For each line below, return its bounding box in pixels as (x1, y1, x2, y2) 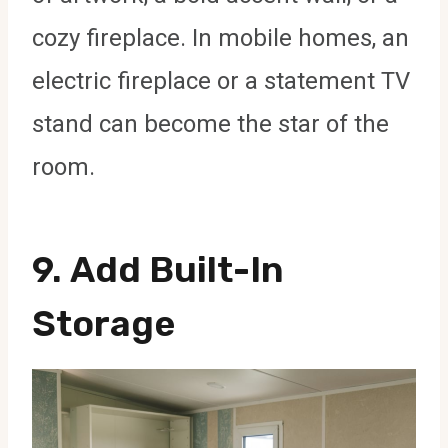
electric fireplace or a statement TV (32, 66, 410, 95)
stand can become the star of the (32, 109, 389, 138)
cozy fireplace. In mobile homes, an (32, 23, 409, 52)
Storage (32, 301, 175, 345)
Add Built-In (70, 247, 284, 291)
